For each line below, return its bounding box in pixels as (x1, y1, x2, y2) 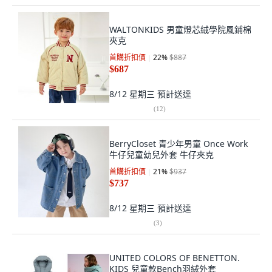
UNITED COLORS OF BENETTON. (109, 252, 240, 263)
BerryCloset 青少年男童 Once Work (109, 138, 248, 149)
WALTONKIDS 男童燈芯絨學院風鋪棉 (109, 24, 251, 35)
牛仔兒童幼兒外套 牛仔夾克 (109, 149, 214, 160)
